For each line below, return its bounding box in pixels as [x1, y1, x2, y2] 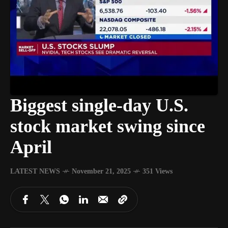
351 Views [142, 167, 173, 175]
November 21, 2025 [72, 167, 131, 175]
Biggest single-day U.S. [10, 95, 188, 116]
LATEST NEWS [10, 167, 60, 175]
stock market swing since [10, 116, 205, 136]
